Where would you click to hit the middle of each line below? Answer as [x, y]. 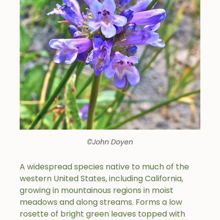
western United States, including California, [101, 179]
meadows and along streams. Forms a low [101, 202]
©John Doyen [110, 142]
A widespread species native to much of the [104, 167]
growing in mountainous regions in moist [96, 191]
